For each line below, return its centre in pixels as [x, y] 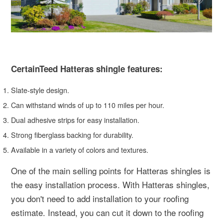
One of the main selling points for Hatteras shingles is [111, 170]
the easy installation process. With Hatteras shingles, [110, 184]
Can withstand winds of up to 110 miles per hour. [88, 105]
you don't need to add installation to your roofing [100, 198]
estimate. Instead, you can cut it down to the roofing [107, 212]
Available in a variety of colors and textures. [80, 150]
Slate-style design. [40, 90]
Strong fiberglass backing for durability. [72, 135]
